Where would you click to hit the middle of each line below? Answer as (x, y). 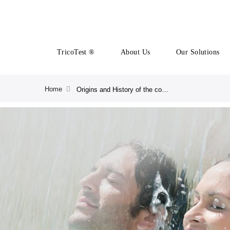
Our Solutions (198, 52)
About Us (136, 52)
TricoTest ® (76, 52)
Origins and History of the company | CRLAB (165, 89)
